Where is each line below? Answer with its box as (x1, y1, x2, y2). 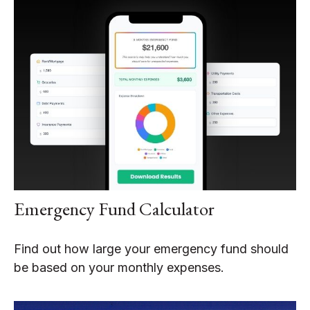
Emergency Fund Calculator (14, 196, 215, 221)
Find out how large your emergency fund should (14, 241, 289, 256)
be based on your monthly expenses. (14, 259, 224, 275)
